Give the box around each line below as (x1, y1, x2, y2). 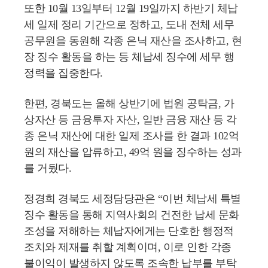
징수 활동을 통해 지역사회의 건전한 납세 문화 (24, 209, 239, 221)
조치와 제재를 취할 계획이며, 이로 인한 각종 (24, 241, 232, 253)
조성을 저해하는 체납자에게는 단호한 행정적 (24, 225, 234, 237)
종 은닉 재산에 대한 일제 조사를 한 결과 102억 (24, 130, 239, 142)
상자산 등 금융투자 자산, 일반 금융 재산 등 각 (24, 114, 237, 126)
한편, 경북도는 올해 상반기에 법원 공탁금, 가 (24, 98, 234, 109)
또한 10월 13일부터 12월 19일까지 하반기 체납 (24, 2, 238, 14)
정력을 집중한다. (24, 67, 103, 79)
